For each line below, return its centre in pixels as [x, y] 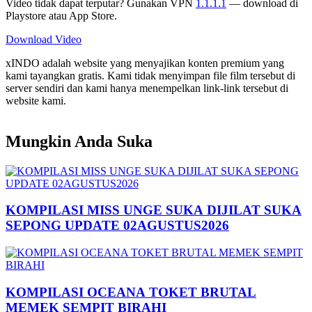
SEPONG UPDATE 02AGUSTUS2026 [117, 226]
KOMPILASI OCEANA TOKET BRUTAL [131, 292]
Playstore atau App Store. [61, 15]
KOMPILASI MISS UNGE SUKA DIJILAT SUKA [154, 210]
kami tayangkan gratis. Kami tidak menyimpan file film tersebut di [150, 75]
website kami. [36, 100]
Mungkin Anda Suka [79, 141]
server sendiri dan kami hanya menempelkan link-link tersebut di [147, 88]
